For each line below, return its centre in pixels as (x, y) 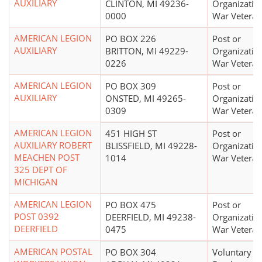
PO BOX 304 (131, 252)
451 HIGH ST (131, 134)
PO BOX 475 (131, 205)
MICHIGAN (36, 182)
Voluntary (232, 252)
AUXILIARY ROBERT (53, 145)
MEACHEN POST (47, 158)
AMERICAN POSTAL (53, 252)
